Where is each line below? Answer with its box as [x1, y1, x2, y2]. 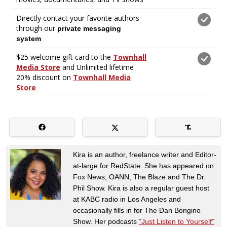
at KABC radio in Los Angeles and [73, 195, 181, 203]
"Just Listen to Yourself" [139, 217, 214, 225]
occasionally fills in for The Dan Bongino [73, 206, 201, 214]
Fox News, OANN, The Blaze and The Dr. [73, 172, 206, 181]
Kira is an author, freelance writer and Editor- [73, 150, 216, 159]
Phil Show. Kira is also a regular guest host [73, 183, 209, 192]
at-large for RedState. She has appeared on [73, 161, 214, 170]
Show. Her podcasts [73, 217, 139, 225]
